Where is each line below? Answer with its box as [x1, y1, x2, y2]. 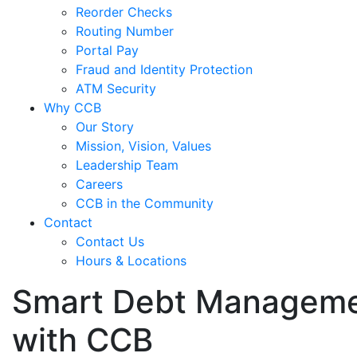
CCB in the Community [76, 195, 214, 211]
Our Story [76, 119, 134, 135]
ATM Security [76, 80, 156, 96]
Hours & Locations [76, 253, 186, 269]
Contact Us [76, 233, 144, 249]
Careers [76, 176, 123, 192]
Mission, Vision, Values [76, 138, 211, 154]
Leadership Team [76, 157, 178, 173]
